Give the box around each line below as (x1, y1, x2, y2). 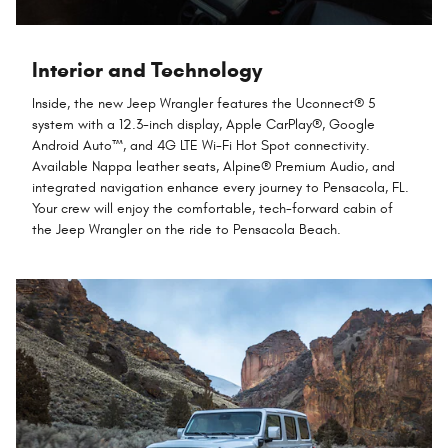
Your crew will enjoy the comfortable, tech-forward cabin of (32, 200, 393, 218)
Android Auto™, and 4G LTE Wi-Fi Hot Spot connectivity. (32, 137, 370, 155)
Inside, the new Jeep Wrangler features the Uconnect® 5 (32, 95, 376, 113)
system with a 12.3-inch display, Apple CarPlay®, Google (32, 116, 375, 134)
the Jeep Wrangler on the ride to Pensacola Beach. (32, 221, 341, 239)
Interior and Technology (32, 56, 262, 83)
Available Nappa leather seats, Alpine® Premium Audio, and (32, 158, 395, 176)
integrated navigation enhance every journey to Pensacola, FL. (32, 179, 409, 197)
